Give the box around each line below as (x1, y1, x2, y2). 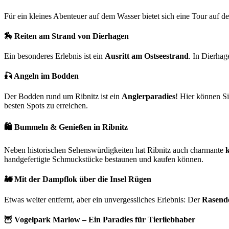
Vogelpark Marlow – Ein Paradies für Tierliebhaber (14, 215, 195, 224)
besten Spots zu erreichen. (4, 101, 88, 110)
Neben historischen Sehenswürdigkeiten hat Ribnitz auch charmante (4, 146, 225, 155)
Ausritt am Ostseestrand (105, 52, 189, 61)
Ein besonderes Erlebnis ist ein (4, 52, 105, 61)
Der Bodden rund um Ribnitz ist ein (4, 91, 122, 101)
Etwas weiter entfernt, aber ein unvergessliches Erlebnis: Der (4, 195, 202, 204)
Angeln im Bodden (14, 72, 79, 81)
